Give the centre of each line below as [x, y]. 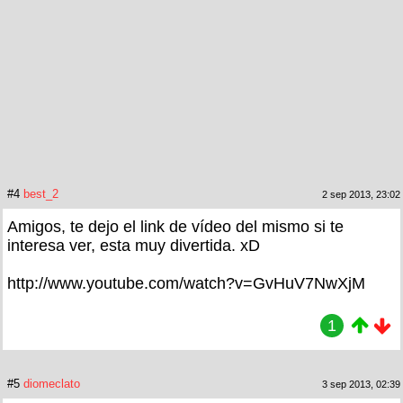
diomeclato [52, 383]
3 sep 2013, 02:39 [361, 384]
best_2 [41, 193]
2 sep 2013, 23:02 [361, 194]
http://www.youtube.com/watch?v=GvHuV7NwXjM [186, 283]
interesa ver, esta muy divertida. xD [134, 245]
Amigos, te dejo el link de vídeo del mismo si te [175, 226]
